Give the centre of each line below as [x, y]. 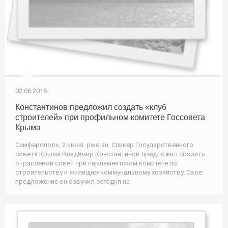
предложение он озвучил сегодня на [73, 181]
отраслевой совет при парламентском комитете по [96, 163]
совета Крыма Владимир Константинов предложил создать [110, 154]
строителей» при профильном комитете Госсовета [110, 117]
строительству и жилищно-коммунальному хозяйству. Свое [109, 172]
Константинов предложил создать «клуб [91, 107]
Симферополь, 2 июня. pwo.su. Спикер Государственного [104, 145]
